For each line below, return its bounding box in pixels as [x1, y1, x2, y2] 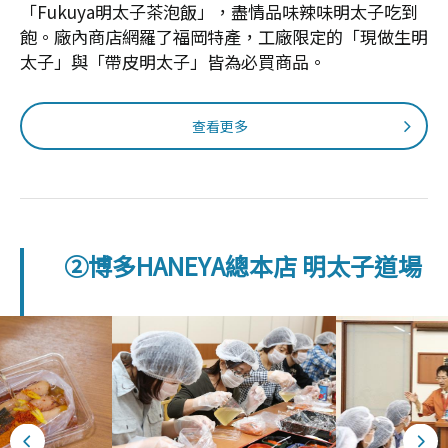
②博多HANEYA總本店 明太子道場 [64, 248, 422, 284]
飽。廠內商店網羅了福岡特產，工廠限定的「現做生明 [20, 24, 428, 50]
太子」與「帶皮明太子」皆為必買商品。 [20, 49, 326, 75]
